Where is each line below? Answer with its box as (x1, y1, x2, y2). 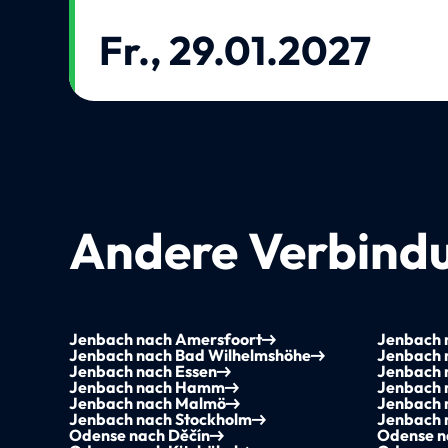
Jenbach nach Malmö (69, 393, 227, 414)
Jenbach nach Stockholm (69, 409, 253, 430)
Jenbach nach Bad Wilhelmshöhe (69, 345, 312, 366)
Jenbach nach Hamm (69, 377, 226, 398)
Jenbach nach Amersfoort (69, 329, 263, 350)
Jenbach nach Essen (69, 361, 218, 382)
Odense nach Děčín (69, 425, 211, 446)
